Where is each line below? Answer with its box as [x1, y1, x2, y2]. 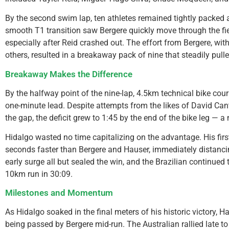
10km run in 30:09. [5, 169, 73, 179]
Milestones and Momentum [5, 188, 113, 198]
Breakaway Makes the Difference [5, 68, 132, 79]
